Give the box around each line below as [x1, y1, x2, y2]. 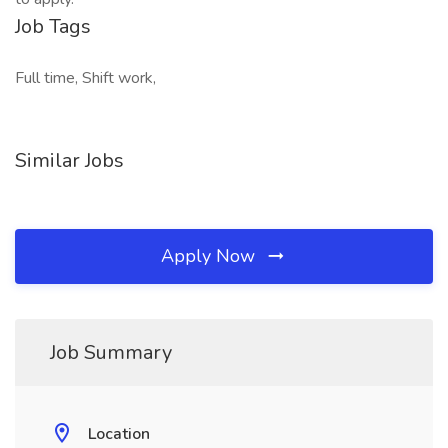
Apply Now [161, 244, 260, 268]
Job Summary [50, 339, 172, 366]
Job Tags [15, 13, 91, 40]
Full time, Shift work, [15, 67, 156, 89]
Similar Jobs [15, 147, 124, 174]
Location [88, 423, 150, 445]
